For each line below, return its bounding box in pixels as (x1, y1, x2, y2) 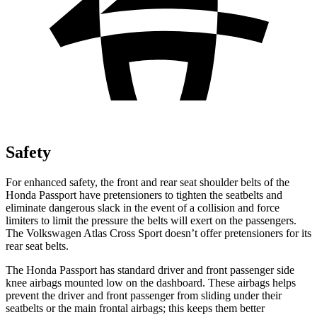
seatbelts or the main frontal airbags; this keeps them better (6, 301, 265, 314)
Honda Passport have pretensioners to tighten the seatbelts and (6, 188, 282, 201)
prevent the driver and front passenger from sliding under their (6, 289, 282, 301)
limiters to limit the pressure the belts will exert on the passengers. (6, 214, 296, 226)
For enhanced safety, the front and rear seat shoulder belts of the (6, 175, 289, 188)
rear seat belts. (6, 239, 69, 252)
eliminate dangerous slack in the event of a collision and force (6, 201, 279, 214)
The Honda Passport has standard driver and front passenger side (6, 263, 294, 276)
